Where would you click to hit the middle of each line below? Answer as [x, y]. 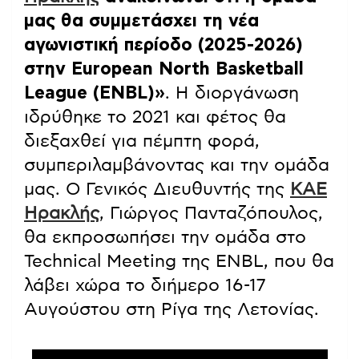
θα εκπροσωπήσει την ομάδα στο [165, 238]
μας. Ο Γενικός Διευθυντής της [157, 190]
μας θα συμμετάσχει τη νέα [141, 21]
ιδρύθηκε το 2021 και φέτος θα [155, 117]
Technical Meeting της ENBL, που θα [179, 262]
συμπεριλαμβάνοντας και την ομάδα [177, 165]
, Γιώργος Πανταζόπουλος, [211, 214]
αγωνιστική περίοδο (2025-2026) [163, 45]
